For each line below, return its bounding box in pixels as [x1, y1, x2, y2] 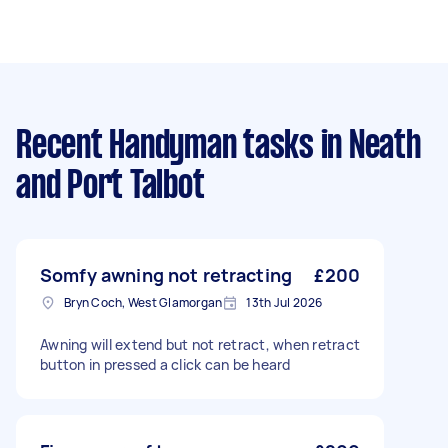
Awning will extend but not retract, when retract [40, 335, 360, 354]
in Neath [313, 129, 421, 165]
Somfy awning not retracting [40, 263, 293, 287]
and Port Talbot [16, 169, 205, 205]
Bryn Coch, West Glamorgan [64, 294, 223, 311]
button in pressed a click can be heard [40, 355, 291, 374]
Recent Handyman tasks [16, 129, 314, 165]
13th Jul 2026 [246, 294, 323, 311]
